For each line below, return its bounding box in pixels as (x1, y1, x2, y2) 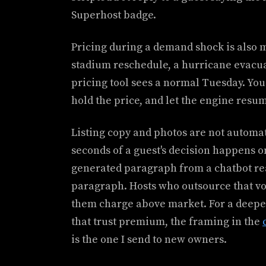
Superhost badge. (71, 8, 156, 22)
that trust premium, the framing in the (71, 215, 262, 229)
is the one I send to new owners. (71, 233, 227, 246)
